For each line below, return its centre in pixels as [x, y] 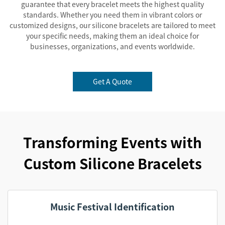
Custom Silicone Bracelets [113, 163]
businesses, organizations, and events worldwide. [113, 46]
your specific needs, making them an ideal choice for [113, 36]
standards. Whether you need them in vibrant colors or [113, 15]
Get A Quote [113, 81]
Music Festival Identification [113, 206]
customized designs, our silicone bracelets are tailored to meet [113, 25]
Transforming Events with [113, 142]
